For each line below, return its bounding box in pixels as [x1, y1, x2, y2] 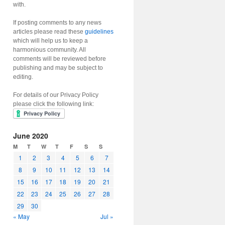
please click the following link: [13, 100, 94, 107]
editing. [13, 73, 33, 80]
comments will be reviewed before [13, 55, 106, 62]
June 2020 [13, 131, 48, 141]
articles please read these [13, 28, 85, 35]
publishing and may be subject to [13, 64, 103, 71]
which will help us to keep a [13, 37, 88, 44]
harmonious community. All [13, 46, 86, 53]
